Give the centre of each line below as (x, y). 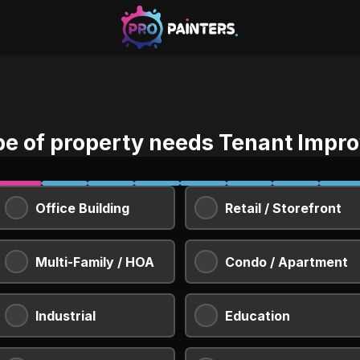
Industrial (65, 315)
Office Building (82, 208)
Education (258, 315)
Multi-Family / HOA (95, 262)
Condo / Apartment (286, 262)
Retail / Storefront (283, 208)
